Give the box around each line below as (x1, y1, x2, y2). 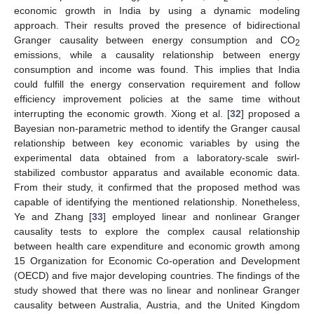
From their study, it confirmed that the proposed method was (14, 181, 300, 193)
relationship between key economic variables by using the (14, 137, 300, 149)
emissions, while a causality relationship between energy (14, 48, 300, 60)
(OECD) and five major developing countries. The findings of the (14, 269, 300, 281)
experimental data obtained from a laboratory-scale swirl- (14, 151, 300, 163)
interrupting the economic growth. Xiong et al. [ (14, 107, 231, 119)
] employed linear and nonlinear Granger (103, 210, 300, 222)
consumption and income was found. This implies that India (14, 63, 300, 75)
